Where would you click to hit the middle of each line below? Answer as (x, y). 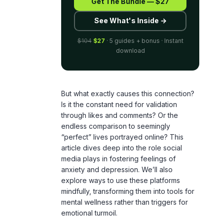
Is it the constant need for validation (119, 78)
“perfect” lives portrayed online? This (122, 110)
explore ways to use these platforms (121, 154)
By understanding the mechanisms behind (129, 204)
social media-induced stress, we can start (129, 215)
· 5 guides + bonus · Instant (144, 14)
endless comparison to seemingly (116, 100)
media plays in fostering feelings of (118, 132)
